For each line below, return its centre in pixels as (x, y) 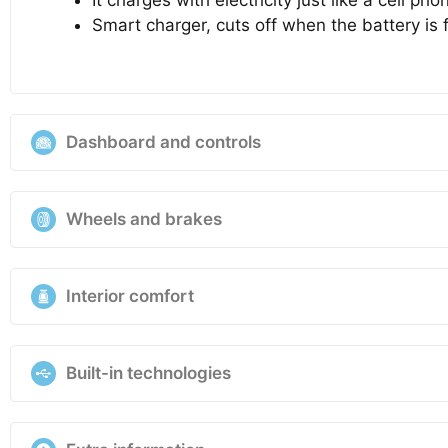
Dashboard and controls (163, 142)
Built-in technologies (148, 373)
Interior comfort (130, 296)
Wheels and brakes (144, 219)
